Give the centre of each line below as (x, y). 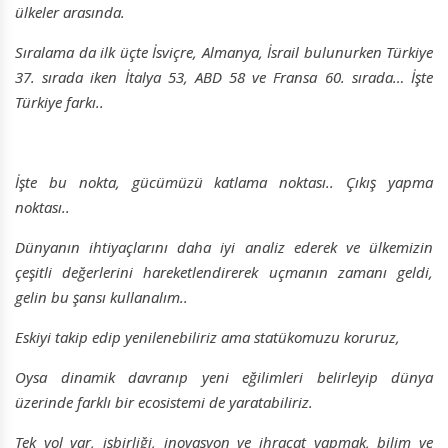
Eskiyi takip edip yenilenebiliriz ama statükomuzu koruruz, (207, 337)
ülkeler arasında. (70, 12)
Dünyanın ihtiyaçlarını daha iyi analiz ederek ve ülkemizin (224, 247)
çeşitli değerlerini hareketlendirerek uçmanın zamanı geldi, (224, 272)
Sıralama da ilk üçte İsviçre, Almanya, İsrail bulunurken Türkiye (224, 52)
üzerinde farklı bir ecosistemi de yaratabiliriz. (164, 402)
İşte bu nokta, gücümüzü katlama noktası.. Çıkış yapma (224, 182)
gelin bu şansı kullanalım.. (101, 297)
